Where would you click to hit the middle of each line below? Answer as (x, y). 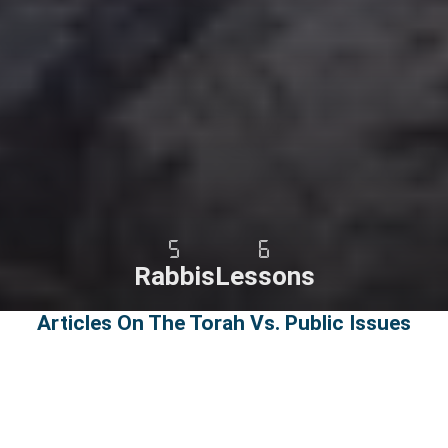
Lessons (264, 276)
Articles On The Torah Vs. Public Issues (224, 323)
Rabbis (174, 276)
